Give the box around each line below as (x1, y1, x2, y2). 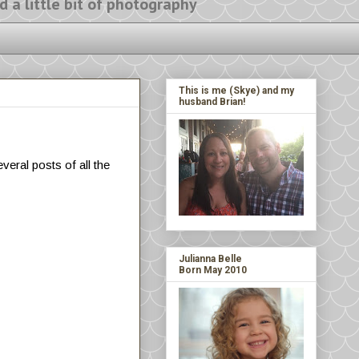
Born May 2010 (179, 264, 247, 276)
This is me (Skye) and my (179, 84, 294, 96)
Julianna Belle (179, 252, 242, 264)
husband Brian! (179, 95, 245, 107)
